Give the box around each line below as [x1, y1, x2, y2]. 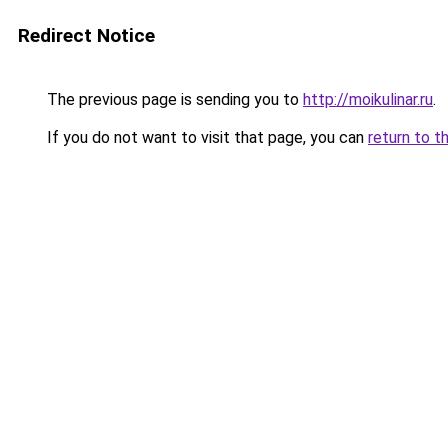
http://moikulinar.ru [303, 90, 433, 109]
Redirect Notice [18, 24, 155, 47]
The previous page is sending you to [43, 90, 303, 109]
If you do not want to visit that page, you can [43, 128, 368, 147]
